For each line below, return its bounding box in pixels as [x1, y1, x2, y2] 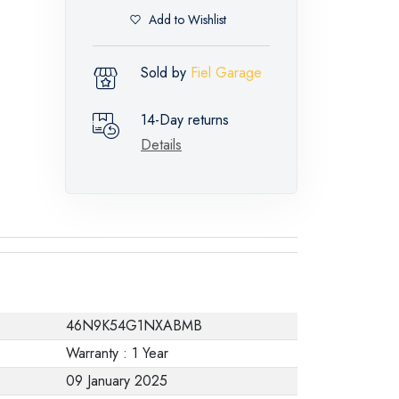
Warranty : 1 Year [66, 342, 168, 363]
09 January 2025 [66, 370, 167, 391]
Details [141, 134, 182, 155]
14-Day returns [141, 109, 229, 130]
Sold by [141, 61, 191, 83]
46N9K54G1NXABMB [66, 314, 202, 336]
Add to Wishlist [149, 11, 226, 29]
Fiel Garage [191, 61, 262, 83]
